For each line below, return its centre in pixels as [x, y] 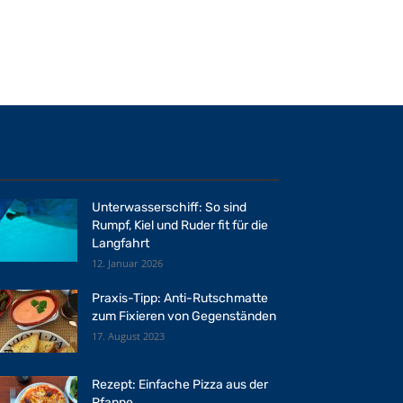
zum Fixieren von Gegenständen [184, 316]
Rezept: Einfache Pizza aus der [180, 385]
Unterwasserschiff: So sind [169, 207]
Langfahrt [121, 243]
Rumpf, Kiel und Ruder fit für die [180, 225]
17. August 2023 [128, 336]
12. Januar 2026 [127, 263]
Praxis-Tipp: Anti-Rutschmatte [180, 298]
